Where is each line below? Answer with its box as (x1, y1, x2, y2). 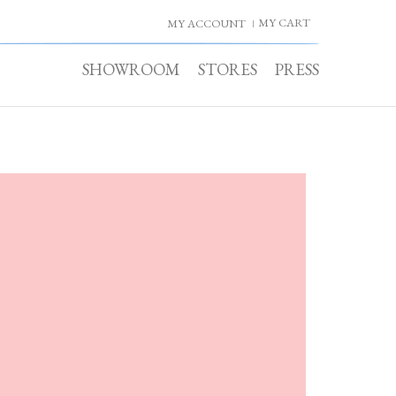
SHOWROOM (82, 58, 180, 80)
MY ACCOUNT (167, 16, 246, 32)
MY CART (258, 15, 310, 30)
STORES (198, 58, 257, 80)
